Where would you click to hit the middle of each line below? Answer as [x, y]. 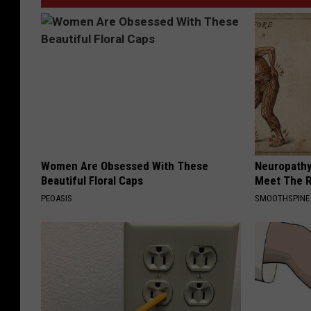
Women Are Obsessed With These [125, 166]
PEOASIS [57, 198]
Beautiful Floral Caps [92, 180]
